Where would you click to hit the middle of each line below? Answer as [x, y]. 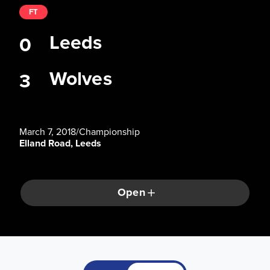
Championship [109, 132]
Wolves [81, 78]
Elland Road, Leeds [60, 143]
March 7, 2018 [48, 132]
